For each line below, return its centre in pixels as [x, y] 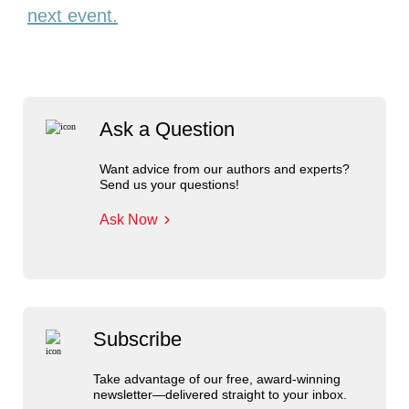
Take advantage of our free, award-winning [216, 379]
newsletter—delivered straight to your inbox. [220, 394]
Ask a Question [167, 129]
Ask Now [128, 220]
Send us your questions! [169, 184]
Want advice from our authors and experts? [224, 169]
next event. [73, 16]
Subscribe [137, 339]
